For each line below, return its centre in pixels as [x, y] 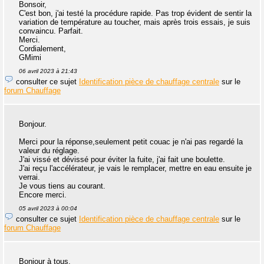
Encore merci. [43, 194]
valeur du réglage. [49, 150]
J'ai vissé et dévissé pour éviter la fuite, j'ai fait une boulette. [122, 159]
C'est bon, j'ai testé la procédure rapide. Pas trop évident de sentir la [135, 13]
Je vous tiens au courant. [62, 186]
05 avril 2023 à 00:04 [48, 208]
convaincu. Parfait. [51, 31]
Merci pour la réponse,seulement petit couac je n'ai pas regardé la [131, 141]
